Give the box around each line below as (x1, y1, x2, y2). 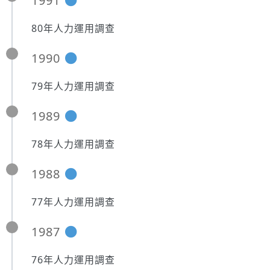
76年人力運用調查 (31, 253, 115, 266)
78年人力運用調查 (31, 137, 115, 151)
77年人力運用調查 (31, 195, 115, 209)
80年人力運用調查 (31, 22, 115, 35)
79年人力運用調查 (31, 80, 115, 93)
